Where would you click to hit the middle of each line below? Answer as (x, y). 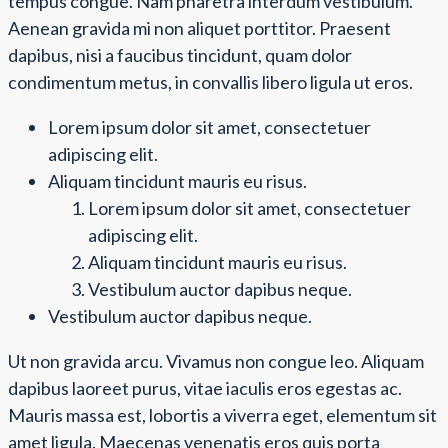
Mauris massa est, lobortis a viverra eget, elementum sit (222, 415)
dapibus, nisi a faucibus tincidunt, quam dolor (180, 55)
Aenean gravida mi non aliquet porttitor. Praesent (199, 28)
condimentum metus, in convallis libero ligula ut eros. (210, 82)
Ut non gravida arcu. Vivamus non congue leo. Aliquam (216, 361)
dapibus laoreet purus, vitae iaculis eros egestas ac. (205, 388)
